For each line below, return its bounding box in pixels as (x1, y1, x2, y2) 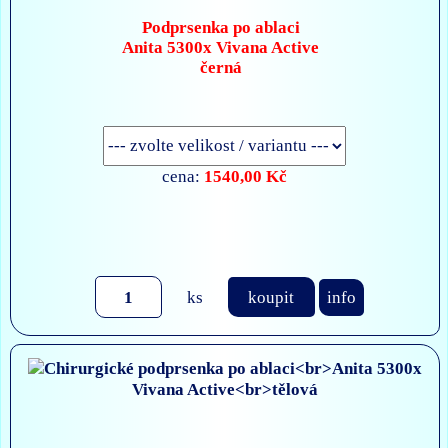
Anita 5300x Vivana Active (122, 37, 320, 57)
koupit (248, 286, 295, 307)
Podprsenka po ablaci (141, 17, 300, 37)
